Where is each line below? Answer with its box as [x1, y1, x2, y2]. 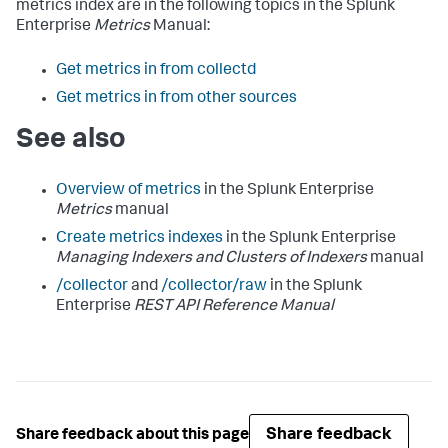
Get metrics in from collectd [56, 63, 256, 79]
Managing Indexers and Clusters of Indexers [56, 251, 367, 267]
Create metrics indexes [56, 231, 223, 247]
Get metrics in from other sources [56, 91, 297, 107]
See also [16, 127, 126, 155]
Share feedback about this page [16, 427, 249, 444]
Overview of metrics [56, 183, 201, 199]
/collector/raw [161, 279, 267, 295]
